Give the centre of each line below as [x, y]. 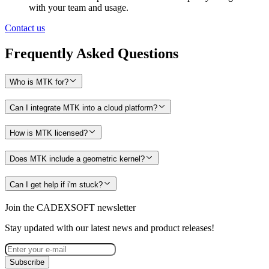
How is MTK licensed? [49, 133]
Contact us [25, 28]
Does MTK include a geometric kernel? [77, 159]
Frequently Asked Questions [92, 54]
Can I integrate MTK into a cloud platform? [83, 107]
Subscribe [27, 262]
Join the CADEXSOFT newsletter [70, 207]
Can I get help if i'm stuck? [56, 184]
